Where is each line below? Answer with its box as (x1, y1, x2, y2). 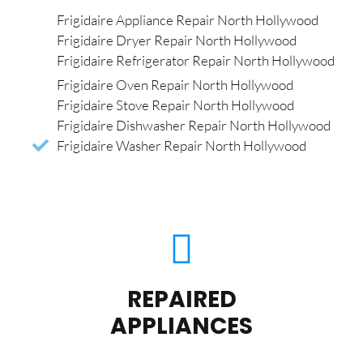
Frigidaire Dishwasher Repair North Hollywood (57, 117, 331, 135)
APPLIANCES (110, 310, 253, 343)
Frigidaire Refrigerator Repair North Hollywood (57, 52, 335, 70)
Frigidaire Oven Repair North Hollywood (57, 76, 293, 94)
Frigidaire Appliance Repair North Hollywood (57, 11, 318, 29)
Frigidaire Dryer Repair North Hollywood (57, 32, 297, 49)
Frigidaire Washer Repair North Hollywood (57, 137, 306, 155)
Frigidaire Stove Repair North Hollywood (57, 96, 294, 114)
